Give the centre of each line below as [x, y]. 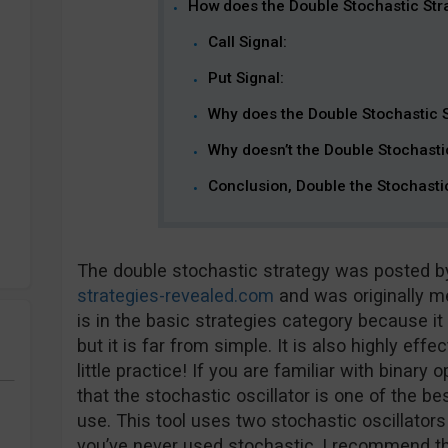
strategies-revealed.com [175, 295]
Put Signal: [246, 78]
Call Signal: [248, 42]
